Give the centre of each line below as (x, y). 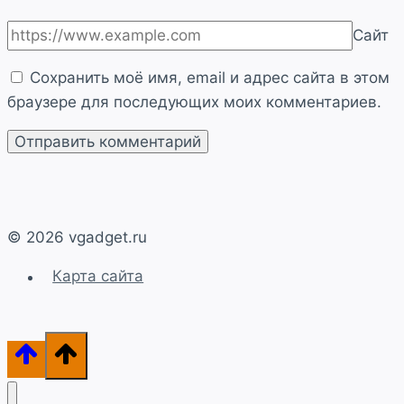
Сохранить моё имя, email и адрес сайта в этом (210, 77)
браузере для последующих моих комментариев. (194, 101)
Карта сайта (98, 276)
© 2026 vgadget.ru (77, 237)
